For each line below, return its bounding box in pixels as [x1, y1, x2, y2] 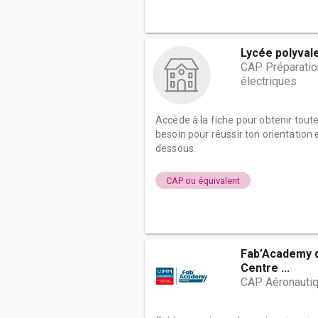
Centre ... [241, 261, 290, 275]
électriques [241, 75, 297, 88]
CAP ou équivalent [166, 175, 240, 186]
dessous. [155, 143, 197, 154]
